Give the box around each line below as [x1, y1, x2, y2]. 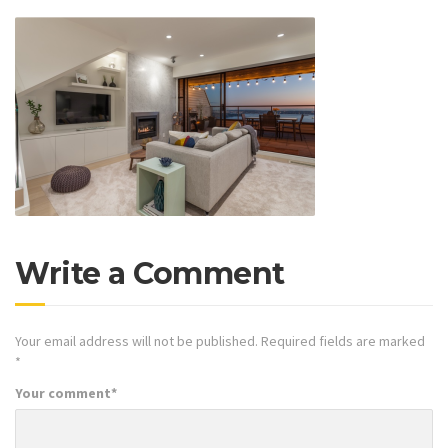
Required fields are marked [261, 331, 425, 350]
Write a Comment [15, 254, 285, 292]
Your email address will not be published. [15, 331, 258, 350]
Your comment [15, 384, 111, 403]
